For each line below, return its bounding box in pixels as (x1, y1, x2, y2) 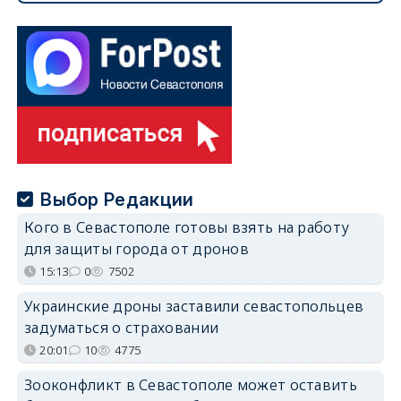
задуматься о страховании (23, 317, 219, 337)
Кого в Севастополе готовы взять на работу (23, 217, 350, 237)
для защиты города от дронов (23, 238, 250, 259)
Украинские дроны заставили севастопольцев (23, 295, 364, 316)
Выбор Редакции (40, 188, 194, 210)
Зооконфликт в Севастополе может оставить (23, 374, 357, 395)
